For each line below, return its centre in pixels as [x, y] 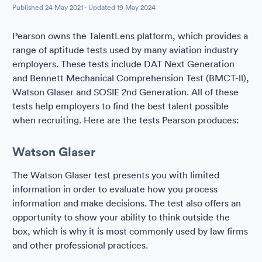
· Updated [100, 7]
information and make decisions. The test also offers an [127, 203]
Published [29, 7]
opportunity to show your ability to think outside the [121, 217]
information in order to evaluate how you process [115, 189]
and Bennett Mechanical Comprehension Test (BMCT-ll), [131, 78]
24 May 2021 [64, 7]
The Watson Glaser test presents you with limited [116, 175]
